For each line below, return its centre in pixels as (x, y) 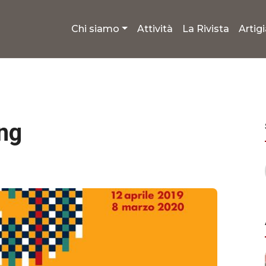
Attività (155, 28)
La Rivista (206, 28)
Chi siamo (96, 28)
